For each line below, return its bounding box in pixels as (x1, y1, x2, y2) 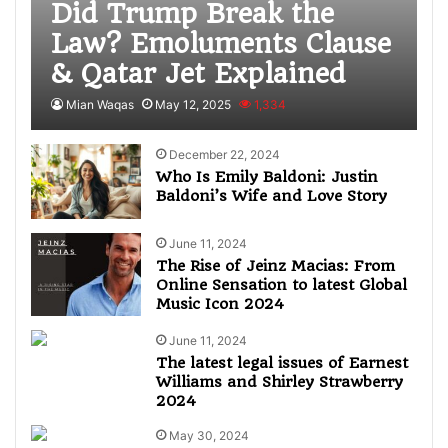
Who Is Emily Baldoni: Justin (156, 168, 379, 186)
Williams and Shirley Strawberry (156, 372, 404, 391)
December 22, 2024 (169, 147, 281, 162)
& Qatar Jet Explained (51, 58, 347, 89)
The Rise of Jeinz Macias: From (156, 257, 396, 275)
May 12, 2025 (155, 97, 232, 112)
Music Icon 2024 (156, 295, 285, 313)
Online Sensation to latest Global (156, 276, 408, 294)
